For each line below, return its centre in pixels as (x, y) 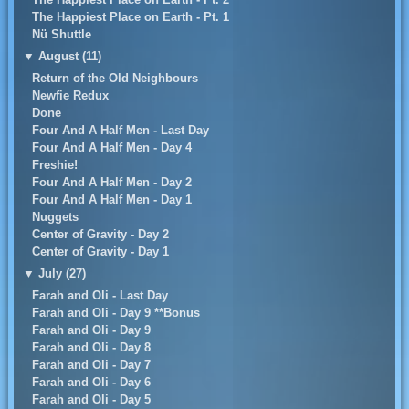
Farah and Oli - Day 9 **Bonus (115, 313)
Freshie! (54, 165)
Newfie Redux (70, 95)
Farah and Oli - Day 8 (91, 347)
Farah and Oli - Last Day (100, 295)
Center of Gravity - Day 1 (100, 252)
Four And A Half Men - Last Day (120, 130)
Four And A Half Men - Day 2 (111, 182)
